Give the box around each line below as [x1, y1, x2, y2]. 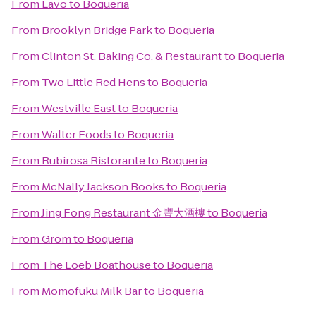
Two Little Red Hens [42, 75, 145, 90]
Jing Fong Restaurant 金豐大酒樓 [41, 205, 205, 220]
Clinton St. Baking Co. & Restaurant [42, 49, 222, 63]
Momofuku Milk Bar [42, 284, 142, 298]
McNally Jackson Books [42, 179, 164, 194]
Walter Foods [42, 127, 111, 142]
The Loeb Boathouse [42, 257, 151, 272]
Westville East [42, 101, 116, 116]
